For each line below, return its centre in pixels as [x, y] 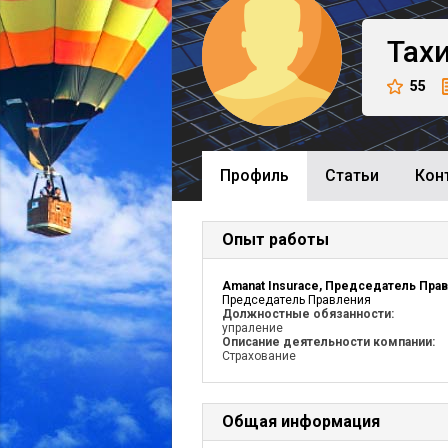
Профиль [254, 175]
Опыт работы [275, 239]
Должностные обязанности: [308, 314]
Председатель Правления [296, 300]
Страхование [259, 356]
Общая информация [301, 421]
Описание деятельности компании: [328, 342]
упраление [252, 328]
